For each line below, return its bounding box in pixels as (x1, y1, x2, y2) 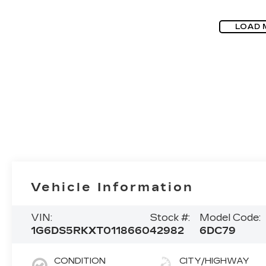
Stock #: (150, 211, 191, 223)
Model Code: (199, 211, 261, 223)
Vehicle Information (31, 179, 194, 194)
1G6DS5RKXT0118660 (31, 224, 150, 236)
